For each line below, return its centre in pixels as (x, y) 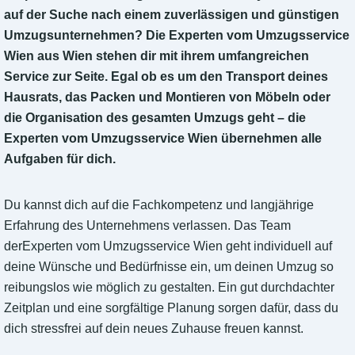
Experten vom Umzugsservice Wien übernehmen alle (163, 139)
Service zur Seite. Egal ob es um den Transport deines (166, 77)
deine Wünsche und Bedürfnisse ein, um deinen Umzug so (169, 267)
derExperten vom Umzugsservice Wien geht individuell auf (168, 246)
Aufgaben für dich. (60, 159)
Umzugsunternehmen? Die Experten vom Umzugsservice (177, 36)
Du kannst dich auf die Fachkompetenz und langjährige (159, 205)
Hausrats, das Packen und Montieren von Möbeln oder (167, 97)
